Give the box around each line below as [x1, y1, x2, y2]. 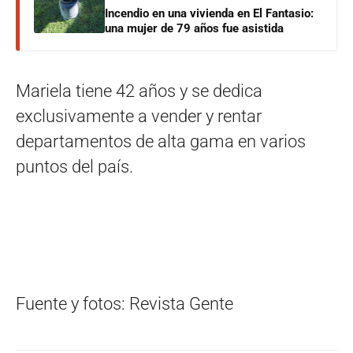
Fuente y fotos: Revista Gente [16, 294, 233, 314]
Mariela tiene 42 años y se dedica [16, 81, 262, 102]
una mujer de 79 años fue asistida [105, 21, 284, 36]
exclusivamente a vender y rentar [16, 106, 262, 127]
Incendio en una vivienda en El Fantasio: [105, 6, 314, 21]
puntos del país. [16, 157, 133, 177]
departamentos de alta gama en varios [16, 132, 306, 152]
